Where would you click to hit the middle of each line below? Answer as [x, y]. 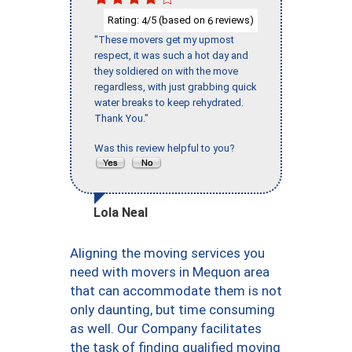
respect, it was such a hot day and [171, 56]
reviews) [233, 20]
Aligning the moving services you [167, 253]
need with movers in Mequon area [170, 272]
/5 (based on [177, 20]
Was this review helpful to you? [167, 148]
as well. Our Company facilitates [166, 329]
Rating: [125, 20]
